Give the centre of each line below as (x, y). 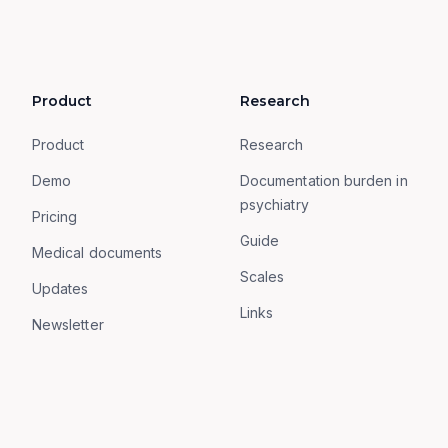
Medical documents (97, 252)
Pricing (55, 216)
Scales (262, 276)
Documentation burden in (324, 180)
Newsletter (68, 324)
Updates (60, 288)
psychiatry (274, 204)
